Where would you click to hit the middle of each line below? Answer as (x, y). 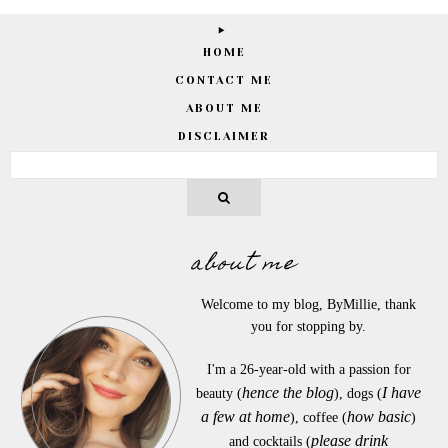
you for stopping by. (309, 327)
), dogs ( (358, 394)
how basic (379, 417)
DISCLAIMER (224, 137)
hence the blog (288, 393)
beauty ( (219, 394)
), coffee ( (319, 418)
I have (402, 393)
